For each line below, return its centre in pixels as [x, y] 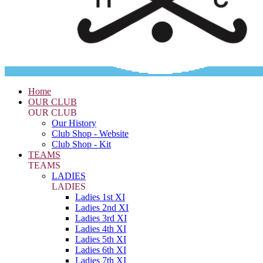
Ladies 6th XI [101, 250]
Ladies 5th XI [101, 239]
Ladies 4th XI [101, 229]
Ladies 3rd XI [101, 218]
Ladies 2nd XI [102, 208]
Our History [74, 123]
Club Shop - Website [90, 134]
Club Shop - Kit [81, 144]
